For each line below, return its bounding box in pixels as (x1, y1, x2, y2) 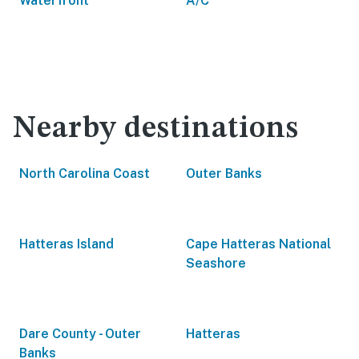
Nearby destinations (13, 114, 299, 144)
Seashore (186, 256, 246, 271)
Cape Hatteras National (186, 236, 331, 252)
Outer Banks (186, 166, 262, 181)
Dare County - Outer (19, 326, 141, 341)
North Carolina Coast (19, 166, 150, 181)
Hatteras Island (19, 236, 114, 252)
